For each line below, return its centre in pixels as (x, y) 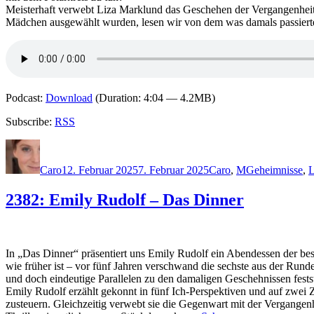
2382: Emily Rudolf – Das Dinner (125, 200)
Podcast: (26, 98)
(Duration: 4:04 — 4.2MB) (154, 98)
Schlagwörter (275, 145)
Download (69, 98)
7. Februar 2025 (173, 170)
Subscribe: (30, 122)
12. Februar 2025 (100, 170)
